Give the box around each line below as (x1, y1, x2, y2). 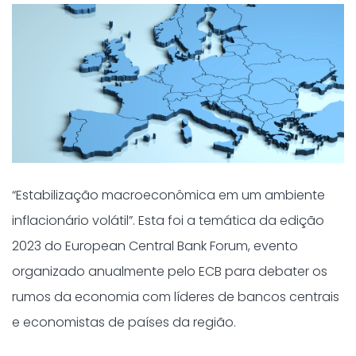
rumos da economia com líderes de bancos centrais (12, 288, 339, 306)
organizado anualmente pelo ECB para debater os (12, 262, 327, 281)
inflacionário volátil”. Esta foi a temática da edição (12, 211, 324, 230)
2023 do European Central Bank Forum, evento (12, 237, 298, 255)
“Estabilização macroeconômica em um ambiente (12, 186, 325, 204)
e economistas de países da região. (12, 313, 236, 331)
